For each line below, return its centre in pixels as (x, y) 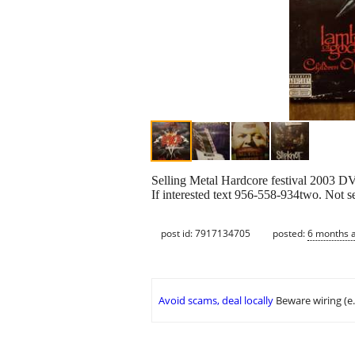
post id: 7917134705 (206, 233)
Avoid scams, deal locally (216, 301)
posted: (290, 233)
